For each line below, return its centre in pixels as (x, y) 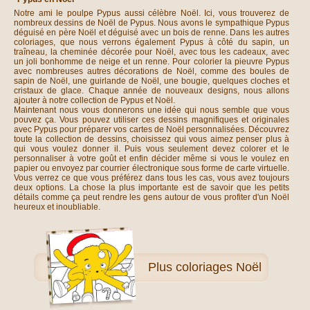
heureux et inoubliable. (57, 207)
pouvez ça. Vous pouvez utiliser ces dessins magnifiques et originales (152, 120)
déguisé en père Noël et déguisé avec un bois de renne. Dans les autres (152, 33)
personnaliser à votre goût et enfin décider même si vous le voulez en (152, 158)
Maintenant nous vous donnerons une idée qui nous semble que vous (152, 110)
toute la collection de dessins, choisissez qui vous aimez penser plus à (152, 139)
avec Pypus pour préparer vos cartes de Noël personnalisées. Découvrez (152, 129)
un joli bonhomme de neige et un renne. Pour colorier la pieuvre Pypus (152, 62)
